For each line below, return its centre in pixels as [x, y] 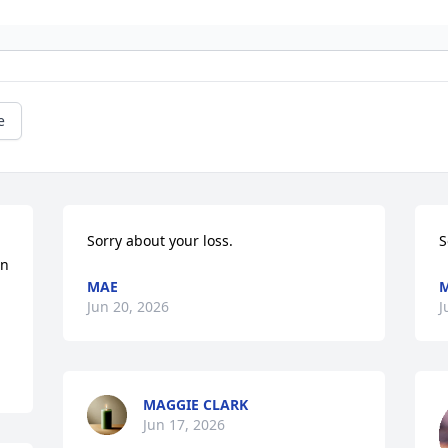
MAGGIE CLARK [196, 404]
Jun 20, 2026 [128, 306]
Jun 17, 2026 [184, 424]
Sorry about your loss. [160, 240]
